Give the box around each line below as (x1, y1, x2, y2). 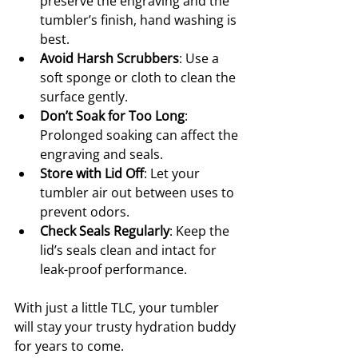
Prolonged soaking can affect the (40, 126, 241, 145)
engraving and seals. (40, 145, 163, 164)
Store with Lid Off (40, 165, 144, 183)
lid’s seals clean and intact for (40, 241, 220, 260)
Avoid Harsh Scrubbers (40, 50, 179, 68)
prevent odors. (40, 203, 129, 221)
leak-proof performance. (40, 261, 187, 279)
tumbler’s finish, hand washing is (40, 11, 240, 30)
